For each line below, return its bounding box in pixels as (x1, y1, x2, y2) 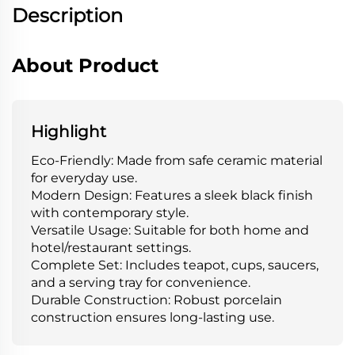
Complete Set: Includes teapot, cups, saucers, (31, 257, 319, 273)
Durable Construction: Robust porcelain (31, 292, 282, 307)
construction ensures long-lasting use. (31, 309, 274, 325)
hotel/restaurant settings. (31, 239, 191, 255)
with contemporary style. (31, 204, 189, 220)
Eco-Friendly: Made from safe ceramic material (31, 152, 323, 168)
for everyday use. (31, 170, 137, 185)
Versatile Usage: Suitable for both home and (31, 222, 309, 238)
